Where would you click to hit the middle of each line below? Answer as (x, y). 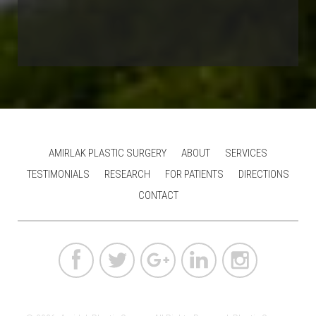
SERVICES (246, 153)
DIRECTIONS (264, 175)
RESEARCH (127, 175)
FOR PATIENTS (194, 175)
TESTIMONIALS (58, 175)
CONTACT (158, 196)
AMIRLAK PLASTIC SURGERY (108, 153)
